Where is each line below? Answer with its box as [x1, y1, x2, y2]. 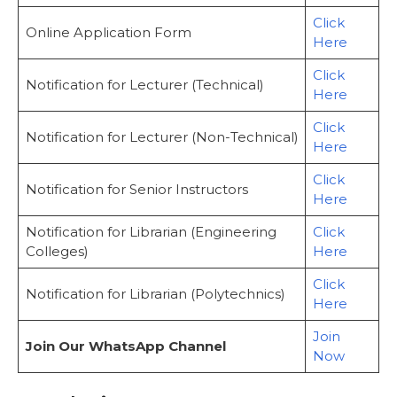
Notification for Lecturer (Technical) [25, 76, 264, 94]
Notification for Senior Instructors [25, 181, 248, 198]
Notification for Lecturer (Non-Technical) [25, 128, 299, 146]
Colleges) [25, 243, 89, 261]
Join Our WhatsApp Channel [25, 338, 226, 355]
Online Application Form [25, 24, 191, 42]
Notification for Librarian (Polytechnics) [25, 285, 285, 303]
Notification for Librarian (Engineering [25, 223, 276, 241]
